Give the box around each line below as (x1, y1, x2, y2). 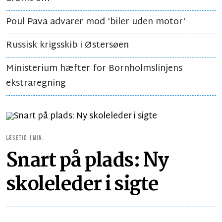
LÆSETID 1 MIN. (6, 134, 44, 142)
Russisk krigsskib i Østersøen (6, 37, 129, 54)
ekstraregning (6, 75, 66, 92)
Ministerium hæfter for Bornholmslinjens (6, 60, 182, 77)
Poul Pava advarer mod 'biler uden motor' (6, 14, 185, 30)
